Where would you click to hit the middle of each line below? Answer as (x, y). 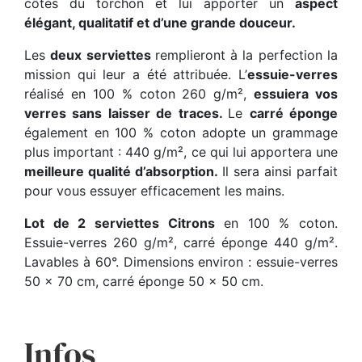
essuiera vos (296, 94)
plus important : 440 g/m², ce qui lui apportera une (181, 152)
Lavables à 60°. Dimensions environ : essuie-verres (181, 262)
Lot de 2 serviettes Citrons (120, 223)
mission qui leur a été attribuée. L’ (136, 75)
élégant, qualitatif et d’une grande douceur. (160, 23)
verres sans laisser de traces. (126, 114)
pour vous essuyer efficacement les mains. (154, 191)
